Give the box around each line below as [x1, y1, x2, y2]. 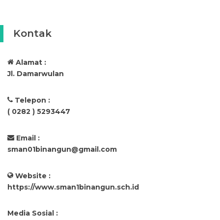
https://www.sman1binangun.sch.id [7, 183, 139, 192]
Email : [16, 134, 40, 143]
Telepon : [15, 96, 50, 105]
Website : [15, 171, 51, 181]
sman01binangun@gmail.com [7, 145, 117, 154]
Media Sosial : [7, 209, 58, 218]
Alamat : [16, 58, 46, 67]
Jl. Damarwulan [7, 69, 64, 79]
